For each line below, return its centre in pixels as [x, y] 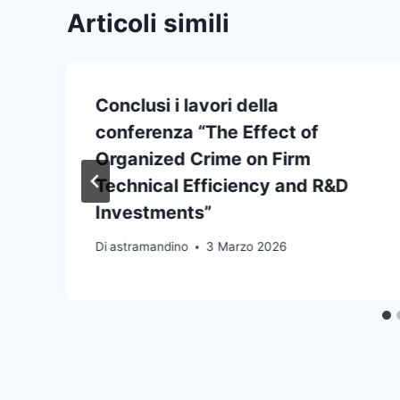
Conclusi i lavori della [187, 105]
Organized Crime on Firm [203, 158]
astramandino [150, 247]
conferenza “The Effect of [207, 132]
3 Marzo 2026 [247, 247]
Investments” [154, 212]
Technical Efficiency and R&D [222, 185]
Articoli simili [148, 23]
